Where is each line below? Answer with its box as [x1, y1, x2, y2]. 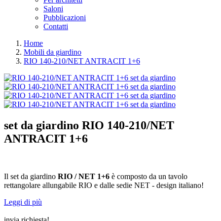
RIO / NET [56, 172, 95, 181]
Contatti [43, 22, 68, 31]
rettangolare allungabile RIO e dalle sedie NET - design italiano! [4, 181, 204, 189]
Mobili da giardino [24, 48, 81, 56]
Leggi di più [4, 197, 42, 206]
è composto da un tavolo [110, 172, 187, 181]
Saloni [43, 4, 63, 13]
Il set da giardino [4, 172, 56, 181]
